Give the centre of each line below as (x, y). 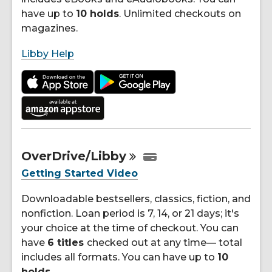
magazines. (51, 29)
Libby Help (48, 54)
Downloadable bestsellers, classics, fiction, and (136, 199)
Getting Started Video (80, 173)
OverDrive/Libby (74, 156)
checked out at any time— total (165, 242)
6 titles (67, 242)
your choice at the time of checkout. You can (130, 228)
